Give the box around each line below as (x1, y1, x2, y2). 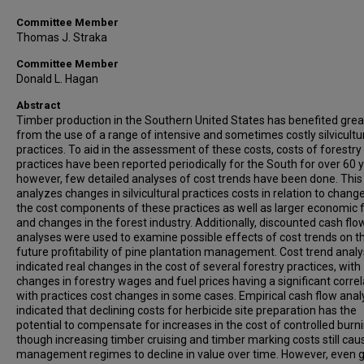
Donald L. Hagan (16, 72, 98, 85)
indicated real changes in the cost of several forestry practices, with (16, 260, 361, 273)
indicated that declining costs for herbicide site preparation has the (16, 304, 357, 317)
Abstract (16, 99, 60, 111)
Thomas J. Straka (16, 31, 107, 44)
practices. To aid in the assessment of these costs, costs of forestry (16, 143, 362, 156)
